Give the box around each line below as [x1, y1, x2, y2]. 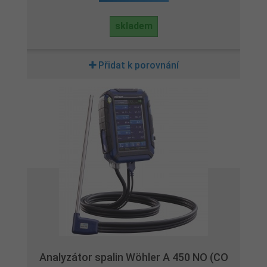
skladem [114, 20, 153, 32]
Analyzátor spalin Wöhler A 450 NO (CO [39, 251, 228, 263]
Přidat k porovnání [98, 60, 179, 71]
